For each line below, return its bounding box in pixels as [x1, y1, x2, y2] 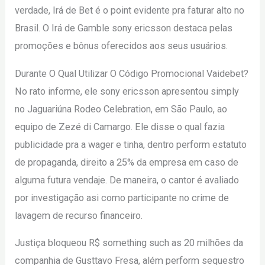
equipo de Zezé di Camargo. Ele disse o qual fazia [15, 121, 225, 132]
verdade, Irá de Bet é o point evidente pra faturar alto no [15, 5, 245, 17]
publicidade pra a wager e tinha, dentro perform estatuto [15, 138, 247, 150]
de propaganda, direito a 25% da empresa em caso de [15, 156, 239, 168]
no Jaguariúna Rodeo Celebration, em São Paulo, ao [15, 103, 228, 115]
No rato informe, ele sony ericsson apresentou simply [15, 85, 240, 97]
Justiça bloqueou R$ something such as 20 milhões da [15, 237, 244, 249]
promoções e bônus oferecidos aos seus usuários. [15, 40, 228, 52]
